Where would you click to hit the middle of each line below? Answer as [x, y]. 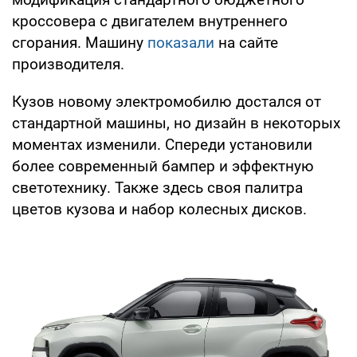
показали [183, 42]
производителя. [68, 64]
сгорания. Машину [80, 42]
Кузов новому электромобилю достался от [167, 101]
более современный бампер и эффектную [163, 166]
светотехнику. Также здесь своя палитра [157, 187]
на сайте [248, 42]
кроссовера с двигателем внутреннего [150, 21]
